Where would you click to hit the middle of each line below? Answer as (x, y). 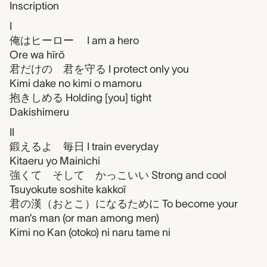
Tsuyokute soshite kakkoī (68, 189)
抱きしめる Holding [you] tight (80, 97)
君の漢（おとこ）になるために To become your (124, 204)
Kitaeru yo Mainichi (55, 161)
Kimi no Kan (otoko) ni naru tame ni (90, 232)
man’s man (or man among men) (84, 218)
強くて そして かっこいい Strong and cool (118, 175)
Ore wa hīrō (37, 55)
